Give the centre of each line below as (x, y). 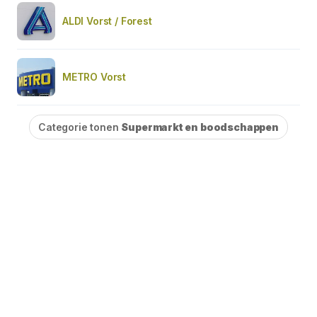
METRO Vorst (94, 76)
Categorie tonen (80, 127)
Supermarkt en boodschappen (200, 127)
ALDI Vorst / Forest (107, 21)
